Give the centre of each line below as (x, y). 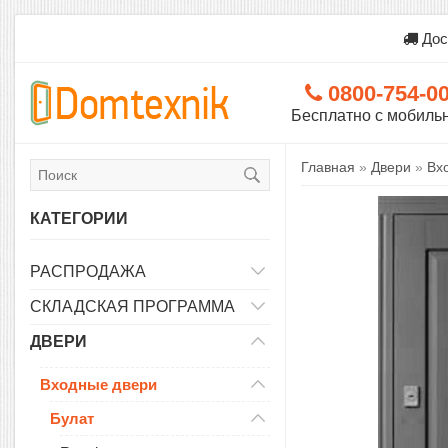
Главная (328, 167)
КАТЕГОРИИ (79, 218)
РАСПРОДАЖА (88, 271)
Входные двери (98, 384)
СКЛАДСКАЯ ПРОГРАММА (132, 306)
